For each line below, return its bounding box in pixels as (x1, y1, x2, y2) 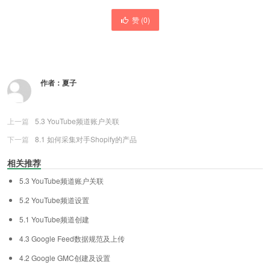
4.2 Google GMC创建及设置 (19, 252, 110, 263)
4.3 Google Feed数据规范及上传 (19, 233, 125, 243)
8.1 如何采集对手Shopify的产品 (35, 133, 137, 144)
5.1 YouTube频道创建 (19, 213, 89, 224)
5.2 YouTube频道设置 (19, 194, 89, 205)
